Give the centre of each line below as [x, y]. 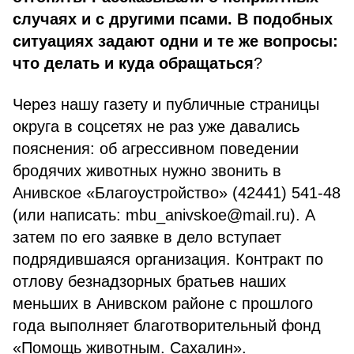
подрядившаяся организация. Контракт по [168, 259]
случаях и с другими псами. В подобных [173, 19]
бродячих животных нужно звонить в [147, 171]
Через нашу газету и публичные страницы [166, 104]
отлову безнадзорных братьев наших [149, 281]
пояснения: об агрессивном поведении [156, 149]
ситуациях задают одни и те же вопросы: [175, 41]
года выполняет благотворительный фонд [167, 326]
